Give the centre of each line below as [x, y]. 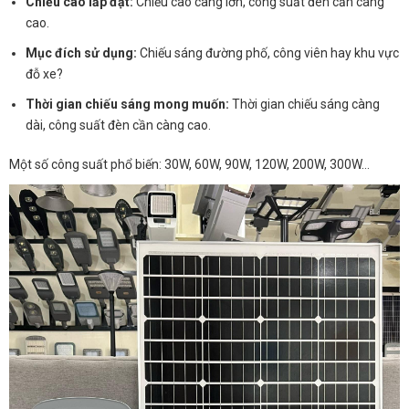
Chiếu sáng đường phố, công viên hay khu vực [268, 52]
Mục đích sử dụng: [82, 52]
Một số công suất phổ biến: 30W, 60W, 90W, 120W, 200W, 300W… [189, 165]
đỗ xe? [45, 73]
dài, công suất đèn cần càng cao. [119, 125]
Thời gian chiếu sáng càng [305, 104]
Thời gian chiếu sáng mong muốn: [128, 104]
